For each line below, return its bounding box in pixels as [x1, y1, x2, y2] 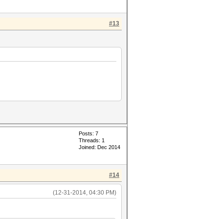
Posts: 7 [79, 131, 98, 136]
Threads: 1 [79, 137, 105, 143]
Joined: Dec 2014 [79, 144, 120, 150]
